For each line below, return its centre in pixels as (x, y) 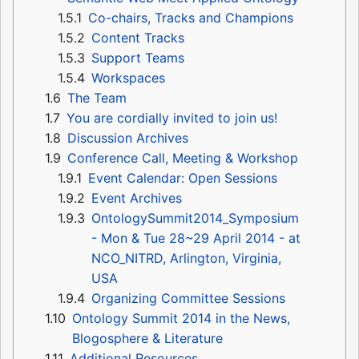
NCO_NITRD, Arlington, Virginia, (186, 258)
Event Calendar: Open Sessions (183, 177)
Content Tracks (138, 37)
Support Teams (138, 57)
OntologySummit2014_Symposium (195, 218)
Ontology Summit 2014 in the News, (181, 318)
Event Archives (137, 198)
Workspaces (128, 77)
